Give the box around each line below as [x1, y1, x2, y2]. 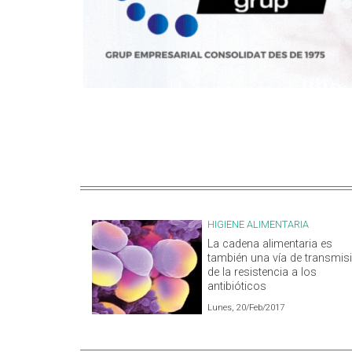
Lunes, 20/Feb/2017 [207, 302, 284, 313]
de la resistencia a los [207, 266, 317, 280]
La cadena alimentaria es [207, 237, 332, 251]
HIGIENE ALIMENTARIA [207, 218, 309, 231]
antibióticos [207, 280, 266, 294]
